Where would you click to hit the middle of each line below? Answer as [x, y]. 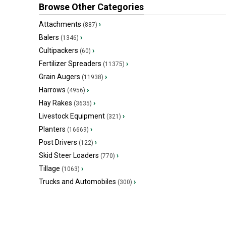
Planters [52, 129]
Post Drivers [58, 142]
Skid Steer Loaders [69, 155]
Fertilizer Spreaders [70, 64]
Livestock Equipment [72, 116]
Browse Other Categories [91, 7]
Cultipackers [59, 50]
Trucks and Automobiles [77, 182]
